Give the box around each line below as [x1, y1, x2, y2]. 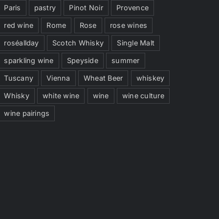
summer [111, 56, 140, 65]
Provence [116, 3, 149, 12]
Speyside [66, 56, 98, 65]
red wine [4, 21, 34, 30]
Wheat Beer [83, 74, 123, 83]
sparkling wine [4, 56, 54, 65]
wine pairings [4, 109, 50, 118]
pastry [34, 3, 56, 12]
